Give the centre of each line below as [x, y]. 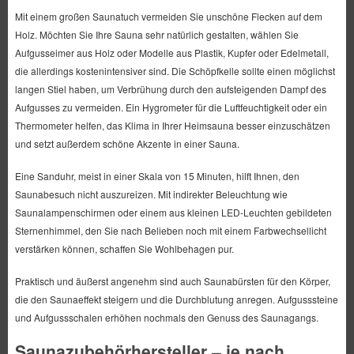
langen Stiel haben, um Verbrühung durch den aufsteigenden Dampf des [170, 89]
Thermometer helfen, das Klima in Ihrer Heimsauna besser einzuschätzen [172, 126]
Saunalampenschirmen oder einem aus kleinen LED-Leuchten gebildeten [173, 213]
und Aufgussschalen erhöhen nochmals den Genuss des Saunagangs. [166, 318]
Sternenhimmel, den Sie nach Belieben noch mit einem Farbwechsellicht [170, 231]
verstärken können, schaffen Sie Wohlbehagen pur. [124, 249]
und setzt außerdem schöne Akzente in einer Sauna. [127, 144]
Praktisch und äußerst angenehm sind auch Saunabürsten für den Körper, [172, 281]
